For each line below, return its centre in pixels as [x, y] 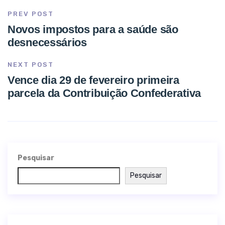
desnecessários [47, 42]
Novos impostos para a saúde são [93, 29]
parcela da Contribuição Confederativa [104, 93]
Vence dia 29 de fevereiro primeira [93, 80]
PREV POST [31, 14]
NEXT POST [31, 65]
